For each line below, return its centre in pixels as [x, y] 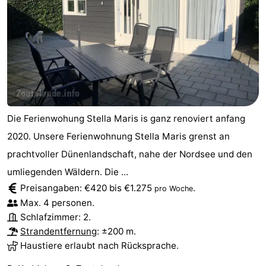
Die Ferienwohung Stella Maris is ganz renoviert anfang [126, 118]
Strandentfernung [58, 231]
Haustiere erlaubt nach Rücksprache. [99, 245]
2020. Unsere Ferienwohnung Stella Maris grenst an [118, 136]
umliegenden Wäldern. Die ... [68, 172]
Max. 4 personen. [57, 202]
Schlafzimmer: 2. [56, 217]
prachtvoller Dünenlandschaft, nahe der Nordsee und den [130, 154]
